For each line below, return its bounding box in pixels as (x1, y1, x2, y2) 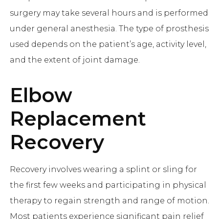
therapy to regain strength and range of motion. (10, 196, 209, 205)
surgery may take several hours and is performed (10, 8, 208, 18)
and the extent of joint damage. (10, 55, 140, 65)
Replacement (10, 107, 146, 131)
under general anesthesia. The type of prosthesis (10, 24, 209, 33)
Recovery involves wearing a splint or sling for (10, 165, 197, 174)
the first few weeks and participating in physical (10, 180, 206, 190)
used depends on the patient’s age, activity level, (10, 40, 206, 49)
